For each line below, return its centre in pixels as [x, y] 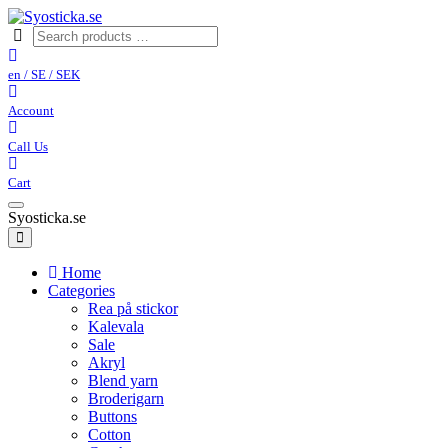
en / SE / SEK [44, 74]
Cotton [109, 434]
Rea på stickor [133, 308]
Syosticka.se [47, 217]
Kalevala [116, 326]
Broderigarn [126, 398]
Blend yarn [123, 380]
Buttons [112, 416]
